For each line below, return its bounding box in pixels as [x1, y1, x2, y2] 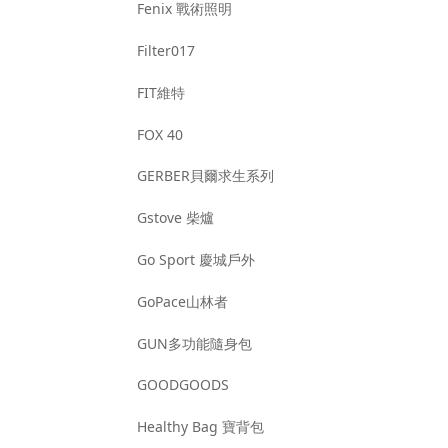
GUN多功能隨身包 [137, 333, 253, 353]
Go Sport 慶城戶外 [137, 249, 256, 269]
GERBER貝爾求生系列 [137, 166, 275, 186]
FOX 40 [137, 124, 184, 144]
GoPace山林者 [137, 291, 229, 311]
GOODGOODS [137, 375, 230, 395]
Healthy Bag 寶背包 [137, 417, 265, 437]
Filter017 [137, 41, 196, 61]
